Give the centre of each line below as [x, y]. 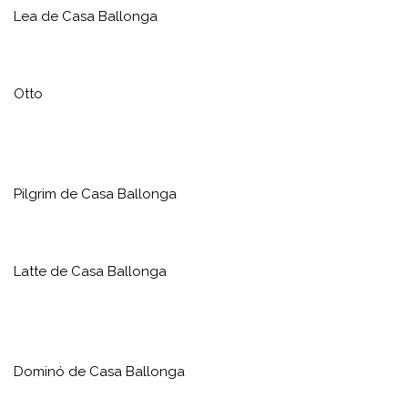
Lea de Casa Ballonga [86, 16]
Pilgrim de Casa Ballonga [95, 194]
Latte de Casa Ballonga [90, 271]
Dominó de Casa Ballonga [99, 371]
